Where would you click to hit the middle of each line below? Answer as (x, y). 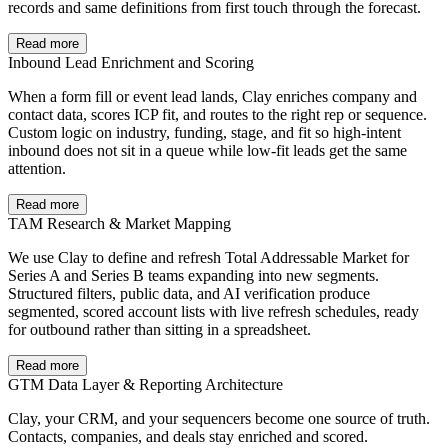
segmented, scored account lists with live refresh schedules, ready (213, 312)
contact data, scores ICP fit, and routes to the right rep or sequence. (217, 115)
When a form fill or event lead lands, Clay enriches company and (212, 97)
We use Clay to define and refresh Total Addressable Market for (208, 258)
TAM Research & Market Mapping (119, 224)
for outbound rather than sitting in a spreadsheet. (159, 330)
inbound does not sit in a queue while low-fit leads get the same (207, 151)
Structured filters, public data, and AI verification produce (189, 294)
